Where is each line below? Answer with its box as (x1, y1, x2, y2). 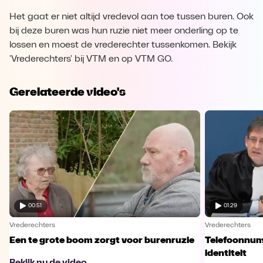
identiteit (204, 248, 247, 258)
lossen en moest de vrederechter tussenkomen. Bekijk (9, 41, 237, 50)
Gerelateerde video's (9, 85, 126, 99)
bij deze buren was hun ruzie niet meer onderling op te (9, 26, 238, 36)
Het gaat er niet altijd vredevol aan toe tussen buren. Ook (9, 12, 254, 22)
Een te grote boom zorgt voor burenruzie (9, 235, 194, 245)
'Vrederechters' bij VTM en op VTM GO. (9, 55, 173, 64)
